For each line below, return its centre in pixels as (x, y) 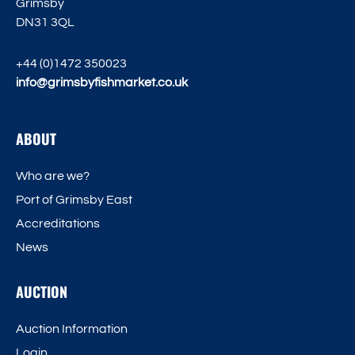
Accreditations (58, 223)
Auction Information (72, 328)
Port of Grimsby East (74, 199)
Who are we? (53, 176)
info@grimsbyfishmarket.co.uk (102, 82)
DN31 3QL (45, 22)
